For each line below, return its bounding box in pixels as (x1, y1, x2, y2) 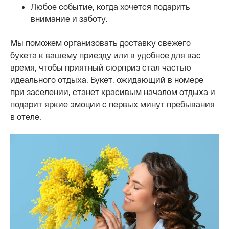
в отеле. (10, 111, 41, 121)
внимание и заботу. (31, 14, 108, 24)
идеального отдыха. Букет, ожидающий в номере (10, 75, 203, 84)
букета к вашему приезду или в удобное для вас (10, 50, 201, 60)
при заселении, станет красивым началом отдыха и (10, 87, 215, 97)
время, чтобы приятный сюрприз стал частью (10, 62, 191, 72)
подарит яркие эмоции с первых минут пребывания (10, 99, 215, 109)
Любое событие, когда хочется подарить (31, 2, 190, 11)
